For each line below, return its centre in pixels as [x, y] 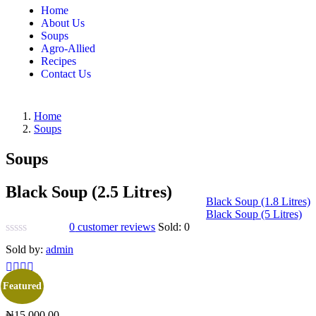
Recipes [59, 61]
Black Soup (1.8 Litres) [258, 201]
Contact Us [66, 73]
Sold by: [26, 249]
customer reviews [115, 226]
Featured [22, 286]
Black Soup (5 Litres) [254, 214]
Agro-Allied [68, 48]
